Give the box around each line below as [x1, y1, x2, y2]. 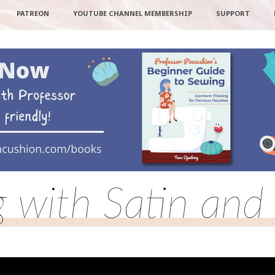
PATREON [16, 9, 49, 18]
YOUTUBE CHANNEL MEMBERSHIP [72, 9, 192, 18]
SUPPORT [215, 9, 250, 18]
